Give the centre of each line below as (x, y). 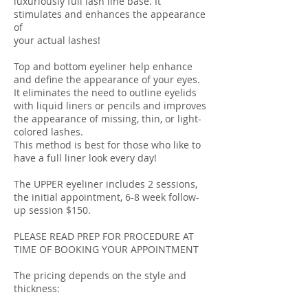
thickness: (37, 288)
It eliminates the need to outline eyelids (105, 92)
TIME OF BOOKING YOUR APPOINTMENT (106, 249)
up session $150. (52, 210)
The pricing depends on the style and (100, 275)
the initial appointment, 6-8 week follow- (107, 197)
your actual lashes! (57, 40)
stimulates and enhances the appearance (110, 14)
